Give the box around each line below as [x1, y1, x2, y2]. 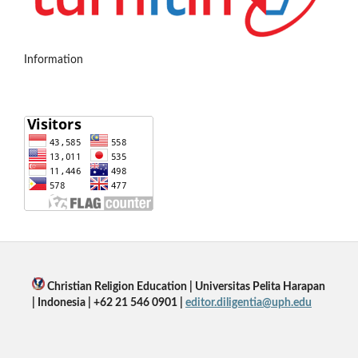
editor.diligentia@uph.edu [185, 297, 312, 309]
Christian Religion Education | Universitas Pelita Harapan [44, 281, 325, 293]
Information [24, 54, 83, 66]
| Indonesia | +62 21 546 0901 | [31, 297, 185, 309]
